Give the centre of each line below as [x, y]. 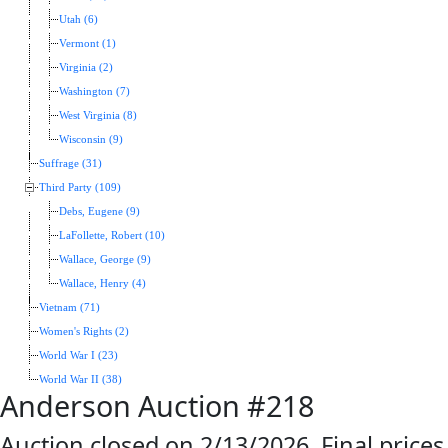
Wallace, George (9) [105, 260]
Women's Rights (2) [84, 332]
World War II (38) [80, 380]
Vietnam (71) [69, 308]
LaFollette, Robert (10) [112, 236]
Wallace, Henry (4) [102, 284]
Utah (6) [78, 20]
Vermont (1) [87, 44]
